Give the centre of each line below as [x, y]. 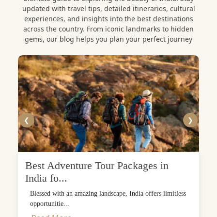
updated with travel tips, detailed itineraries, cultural [108, 8]
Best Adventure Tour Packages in [97, 165]
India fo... [46, 178]
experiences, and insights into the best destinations [108, 18]
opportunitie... [50, 203]
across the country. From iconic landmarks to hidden [108, 29]
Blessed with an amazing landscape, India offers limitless [108, 193]
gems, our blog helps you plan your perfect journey [108, 39]
